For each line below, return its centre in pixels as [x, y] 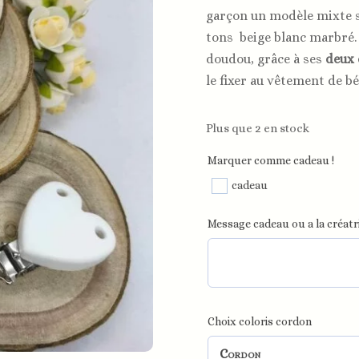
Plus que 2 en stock [261, 129]
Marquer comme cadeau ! [271, 161]
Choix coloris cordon [260, 321]
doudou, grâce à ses [266, 59]
